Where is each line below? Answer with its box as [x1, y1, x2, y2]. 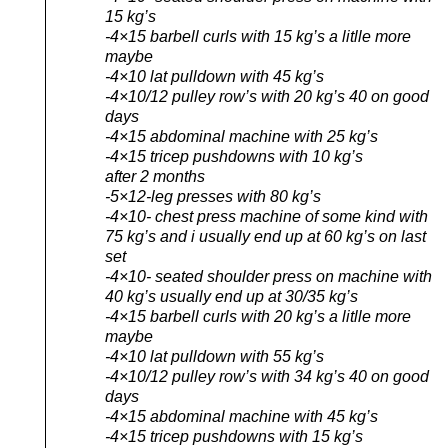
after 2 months [105, 168, 205, 186]
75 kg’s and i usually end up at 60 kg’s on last [105, 228, 426, 246]
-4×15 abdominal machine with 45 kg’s [105, 408, 378, 426]
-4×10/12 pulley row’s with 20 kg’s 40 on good [105, 88, 429, 106]
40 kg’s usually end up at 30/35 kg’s [105, 288, 358, 306]
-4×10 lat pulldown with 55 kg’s [105, 348, 324, 366]
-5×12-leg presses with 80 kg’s [105, 188, 321, 206]
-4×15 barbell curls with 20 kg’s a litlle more [105, 308, 411, 326]
